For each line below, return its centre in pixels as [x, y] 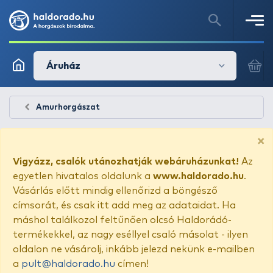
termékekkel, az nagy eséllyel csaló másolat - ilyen [130, 235]
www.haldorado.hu [198, 176]
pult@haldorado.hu [68, 264]
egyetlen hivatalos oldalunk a [83, 176]
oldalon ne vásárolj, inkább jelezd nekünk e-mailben [134, 249]
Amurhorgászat [68, 108]
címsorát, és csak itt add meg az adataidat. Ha [124, 205]
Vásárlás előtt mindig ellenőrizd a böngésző [115, 191]
